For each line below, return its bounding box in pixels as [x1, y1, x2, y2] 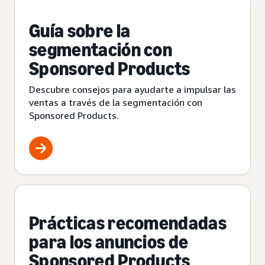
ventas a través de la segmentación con [29, 96, 202, 109]
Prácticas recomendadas [29, 212, 227, 235]
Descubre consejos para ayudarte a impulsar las [29, 83, 236, 96]
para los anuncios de [29, 231, 189, 254]
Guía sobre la [29, 20, 131, 43]
